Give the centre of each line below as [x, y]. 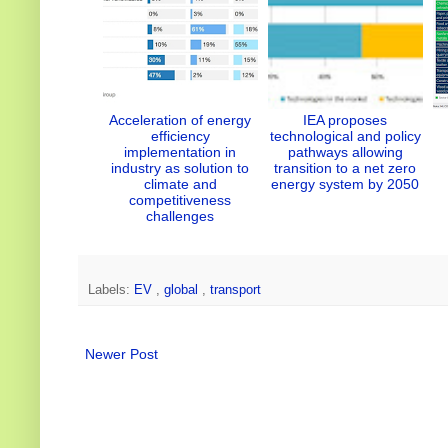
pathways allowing [345, 151]
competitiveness [180, 199]
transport [235, 290]
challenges [180, 215]
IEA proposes [345, 119]
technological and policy [345, 135]
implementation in [180, 151]
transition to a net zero [345, 167]
